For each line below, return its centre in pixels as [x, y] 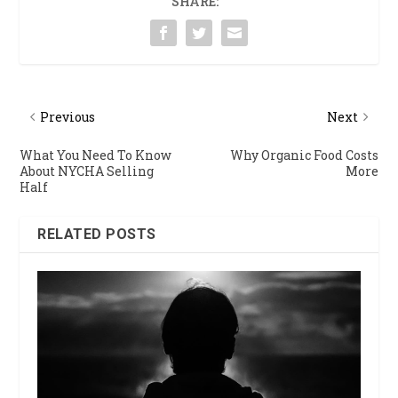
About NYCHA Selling [87, 171]
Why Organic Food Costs [304, 155]
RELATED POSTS [97, 235]
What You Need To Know [96, 155]
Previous [68, 117]
